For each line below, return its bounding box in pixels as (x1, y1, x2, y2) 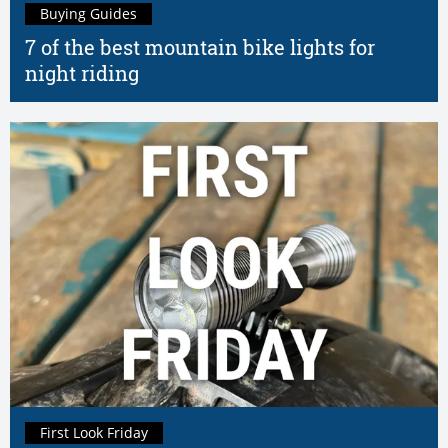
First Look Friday (40, 423, 148, 443)
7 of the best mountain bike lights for (25, 34, 375, 62)
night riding (25, 60, 139, 88)
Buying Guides (40, 4, 137, 24)
